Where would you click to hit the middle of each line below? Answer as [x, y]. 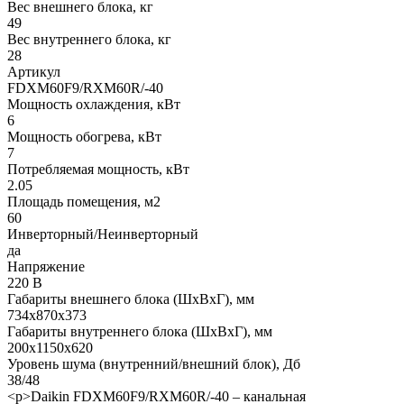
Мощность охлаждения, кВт [94, 104]
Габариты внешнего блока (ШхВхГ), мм [131, 298]
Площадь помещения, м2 [84, 201]
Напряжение [46, 266]
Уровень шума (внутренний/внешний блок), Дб [154, 363]
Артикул [34, 71]
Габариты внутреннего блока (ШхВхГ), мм [140, 331]
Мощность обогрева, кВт [84, 136]
